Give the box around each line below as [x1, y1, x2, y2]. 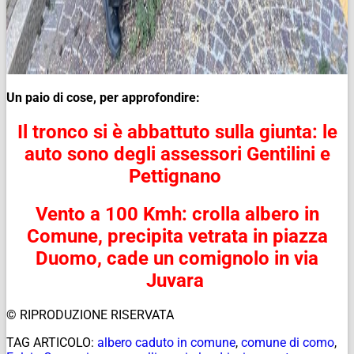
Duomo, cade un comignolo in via [36, 247, 318, 270]
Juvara [145, 269, 209, 292]
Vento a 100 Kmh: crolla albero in [35, 203, 319, 226]
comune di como [241, 334, 334, 350]
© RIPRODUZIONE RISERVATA [6, 307, 174, 322]
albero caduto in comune [97, 334, 235, 350]
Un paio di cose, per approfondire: [6, 90, 200, 106]
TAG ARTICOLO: [6, 334, 94, 350]
